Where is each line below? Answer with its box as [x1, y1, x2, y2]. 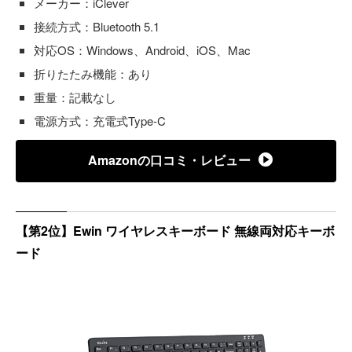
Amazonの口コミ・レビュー [87, 150, 251, 169]
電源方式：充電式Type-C [34, 112, 166, 129]
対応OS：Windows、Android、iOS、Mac [34, 41, 251, 58]
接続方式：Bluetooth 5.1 [34, 17, 159, 35]
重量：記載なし [34, 88, 116, 105]
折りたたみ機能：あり [34, 64, 152, 82]
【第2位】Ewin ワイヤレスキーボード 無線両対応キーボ [16, 221, 335, 240]
